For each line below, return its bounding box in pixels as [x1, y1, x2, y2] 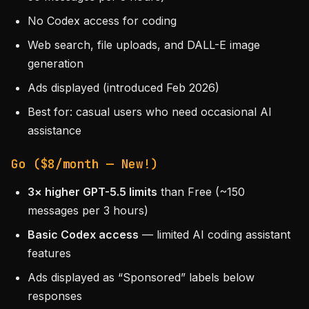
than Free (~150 [157, 185, 245, 199]
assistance [28, 123, 81, 137]
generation [28, 57, 83, 70]
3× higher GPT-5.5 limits [28, 185, 157, 199]
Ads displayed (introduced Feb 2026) [28, 81, 219, 94]
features [28, 246, 71, 260]
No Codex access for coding [28, 14, 177, 28]
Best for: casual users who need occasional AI [28, 105, 272, 119]
